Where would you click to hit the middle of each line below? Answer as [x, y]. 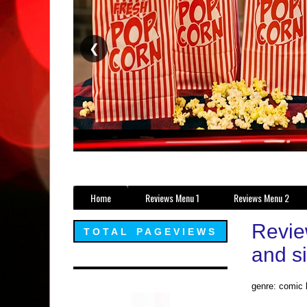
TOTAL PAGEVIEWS [150, 232]
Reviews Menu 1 [172, 198]
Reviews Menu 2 [261, 198]
